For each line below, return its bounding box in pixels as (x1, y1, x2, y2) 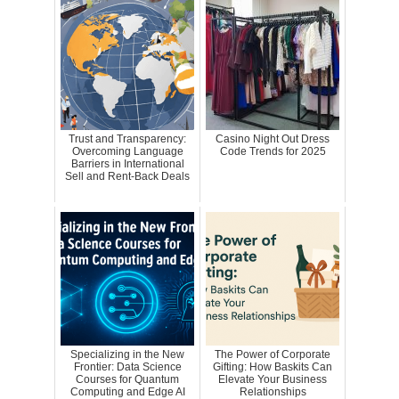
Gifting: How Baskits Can (213, 361, 332, 374)
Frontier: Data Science (73, 361, 182, 374)
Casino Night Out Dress (216, 133, 330, 146)
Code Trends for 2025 (219, 145, 326, 159)
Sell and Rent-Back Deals (65, 170, 190, 183)
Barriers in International (70, 158, 184, 171)
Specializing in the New (70, 348, 184, 362)
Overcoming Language (71, 145, 183, 159)
